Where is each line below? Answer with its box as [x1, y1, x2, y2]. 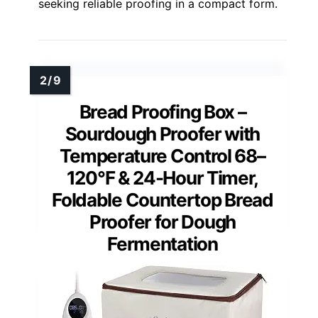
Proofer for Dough [89, 211, 236, 234]
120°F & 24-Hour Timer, [66, 167, 259, 190]
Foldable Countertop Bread [52, 189, 273, 212]
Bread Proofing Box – [79, 101, 246, 124]
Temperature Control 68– [60, 145, 265, 168]
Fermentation [107, 233, 218, 256]
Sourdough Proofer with [65, 123, 261, 146]
